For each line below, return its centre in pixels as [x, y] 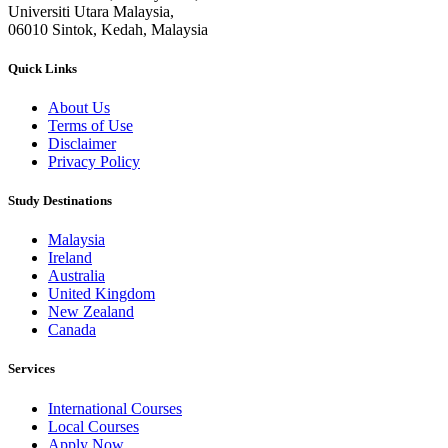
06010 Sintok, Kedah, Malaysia [108, 29]
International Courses [115, 408]
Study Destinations [60, 201]
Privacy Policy [94, 161]
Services [31, 369]
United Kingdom [101, 294]
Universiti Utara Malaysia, [91, 11]
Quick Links [42, 68]
